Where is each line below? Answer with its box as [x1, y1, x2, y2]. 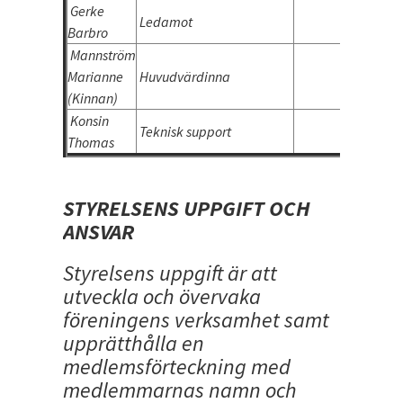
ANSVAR [63, 218, 134, 246]
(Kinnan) [67, 89, 118, 108]
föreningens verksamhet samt [63, 306, 329, 335]
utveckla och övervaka [63, 282, 261, 311]
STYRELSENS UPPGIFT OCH [63, 194, 310, 223]
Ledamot [137, 13, 193, 31]
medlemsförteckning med [63, 353, 291, 381]
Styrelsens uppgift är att [63, 259, 277, 288]
